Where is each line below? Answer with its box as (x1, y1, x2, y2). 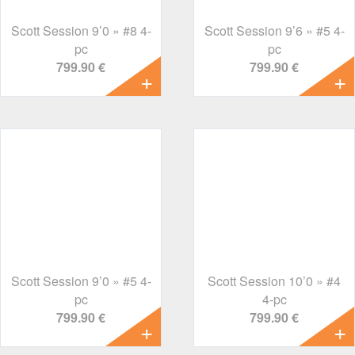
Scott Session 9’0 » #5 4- (10, 272, 151, 290)
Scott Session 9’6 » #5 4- (204, 21, 345, 40)
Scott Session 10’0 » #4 (208, 272, 341, 290)
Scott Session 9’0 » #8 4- (10, 21, 151, 40)
